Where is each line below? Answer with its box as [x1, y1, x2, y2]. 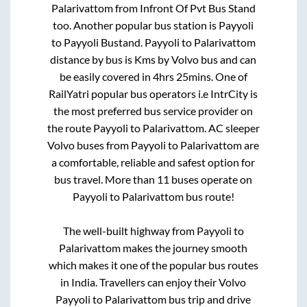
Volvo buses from [47, 138, 132, 152]
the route [47, 121, 93, 135]
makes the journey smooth [121, 241, 248, 255]
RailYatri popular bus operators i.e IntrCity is [49, 87, 258, 101]
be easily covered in [59, 70, 153, 84]
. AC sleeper [204, 121, 260, 135]
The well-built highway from [62, 224, 197, 238]
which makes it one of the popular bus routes [48, 258, 258, 272]
